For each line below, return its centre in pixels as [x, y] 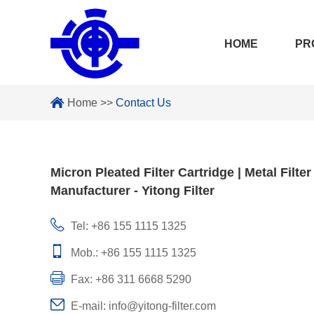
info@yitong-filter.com [162, 306]
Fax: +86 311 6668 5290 [130, 279]
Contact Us [143, 103]
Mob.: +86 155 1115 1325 [132, 253]
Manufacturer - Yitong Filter [132, 191]
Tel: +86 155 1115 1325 [127, 226]
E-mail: [88, 306]
